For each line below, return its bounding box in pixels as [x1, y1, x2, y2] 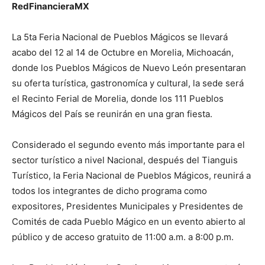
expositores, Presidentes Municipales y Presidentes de [12, 201, 243, 212]
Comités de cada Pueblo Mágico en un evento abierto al [12, 216, 245, 227]
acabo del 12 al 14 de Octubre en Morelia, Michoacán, [12, 47, 234, 58]
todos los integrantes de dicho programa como [12, 185, 207, 196]
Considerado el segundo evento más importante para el [12, 139, 245, 150]
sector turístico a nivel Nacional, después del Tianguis [12, 154, 238, 166]
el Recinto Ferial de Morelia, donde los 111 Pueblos [12, 93, 224, 104]
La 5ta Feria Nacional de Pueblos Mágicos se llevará [12, 31, 228, 43]
